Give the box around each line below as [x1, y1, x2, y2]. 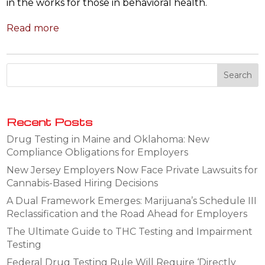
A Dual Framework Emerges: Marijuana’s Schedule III [7, 195, 257, 206]
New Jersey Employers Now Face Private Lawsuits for [7, 164, 258, 176]
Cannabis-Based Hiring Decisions [7, 177, 159, 189]
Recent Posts [7, 114, 93, 128]
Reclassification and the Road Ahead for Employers [7, 208, 248, 219]
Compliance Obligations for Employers [7, 146, 189, 158]
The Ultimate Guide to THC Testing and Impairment [7, 225, 253, 237]
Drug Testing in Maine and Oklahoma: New [7, 133, 210, 145]
